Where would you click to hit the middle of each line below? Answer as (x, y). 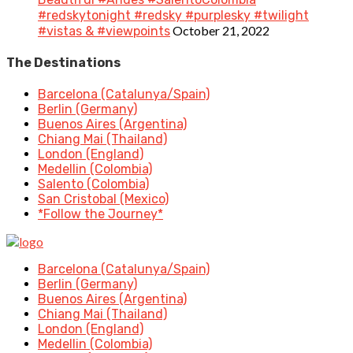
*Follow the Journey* (100, 214)
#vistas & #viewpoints (104, 31)
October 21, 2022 (221, 30)
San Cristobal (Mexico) (103, 199)
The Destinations (63, 62)
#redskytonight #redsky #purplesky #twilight (173, 15)
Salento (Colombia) (93, 184)
